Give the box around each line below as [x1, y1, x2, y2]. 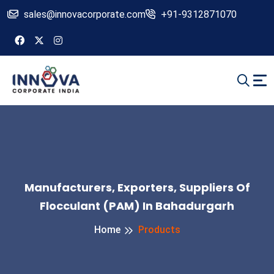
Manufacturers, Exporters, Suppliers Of [24, 180, 250, 196]
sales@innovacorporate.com [24, 9, 146, 20]
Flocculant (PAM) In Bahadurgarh [40, 198, 234, 214]
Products [138, 224, 180, 236]
